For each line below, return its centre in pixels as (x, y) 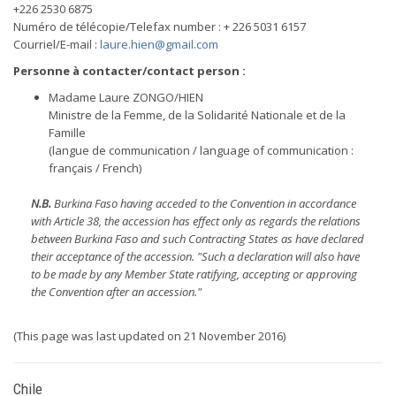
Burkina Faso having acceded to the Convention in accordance (205, 203)
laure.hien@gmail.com (159, 44)
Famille (67, 133)
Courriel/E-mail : (57, 44)
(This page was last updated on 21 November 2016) (149, 336)
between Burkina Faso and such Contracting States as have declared (198, 239)
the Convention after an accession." (116, 292)
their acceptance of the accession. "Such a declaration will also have (195, 256)
